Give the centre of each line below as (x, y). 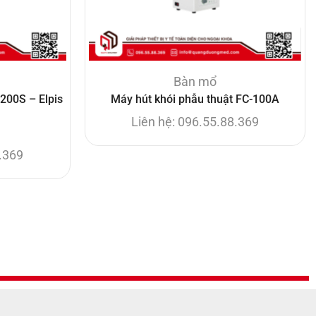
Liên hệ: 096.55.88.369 (195, 121)
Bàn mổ (195, 81)
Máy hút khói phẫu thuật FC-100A (195, 99)
